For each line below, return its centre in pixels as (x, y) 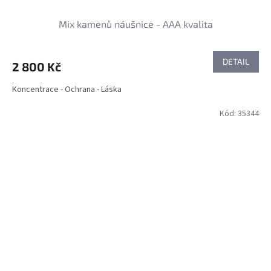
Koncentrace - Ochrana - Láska (67, 90)
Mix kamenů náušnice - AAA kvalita (135, 24)
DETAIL (236, 62)
